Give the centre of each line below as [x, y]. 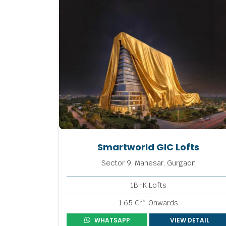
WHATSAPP [112, 220]
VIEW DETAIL [190, 220]
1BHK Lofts [148, 185]
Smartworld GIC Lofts [148, 147]
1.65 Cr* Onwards [148, 203]
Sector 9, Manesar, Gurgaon [148, 163]
